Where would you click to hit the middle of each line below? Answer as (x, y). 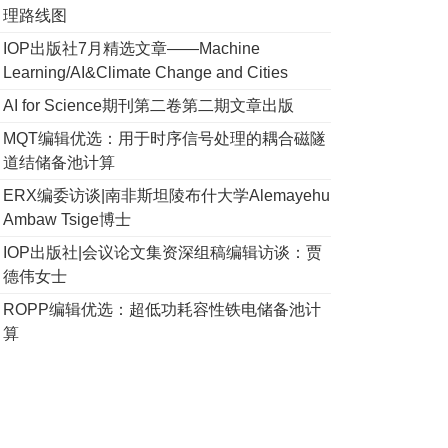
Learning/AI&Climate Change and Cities (145, 72)
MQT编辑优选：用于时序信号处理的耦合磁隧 (164, 138)
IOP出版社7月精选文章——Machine (131, 48)
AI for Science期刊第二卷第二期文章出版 (148, 105)
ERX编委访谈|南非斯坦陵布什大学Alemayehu (166, 195)
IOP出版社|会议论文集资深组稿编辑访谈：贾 (162, 252)
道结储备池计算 (59, 162)
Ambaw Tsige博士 (67, 219)
